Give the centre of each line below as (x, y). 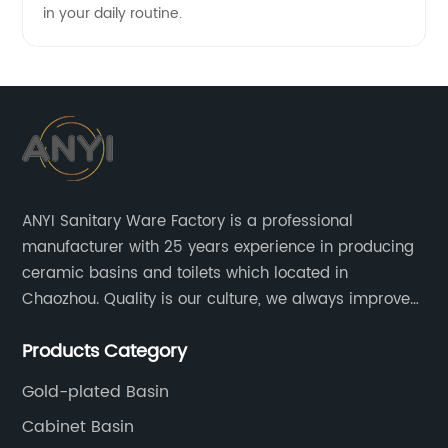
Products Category (105, 351)
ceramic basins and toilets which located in (185, 273)
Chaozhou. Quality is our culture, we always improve (216, 299)
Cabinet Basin (78, 427)
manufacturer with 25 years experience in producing (218, 247)
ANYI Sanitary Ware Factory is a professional (188, 221)
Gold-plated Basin (96, 391)
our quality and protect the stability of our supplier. (211, 325)
